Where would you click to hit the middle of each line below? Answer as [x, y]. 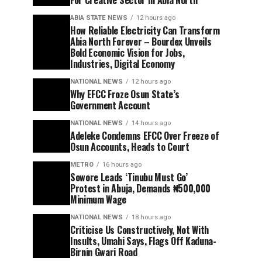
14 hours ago [151, 123]
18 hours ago [151, 217]
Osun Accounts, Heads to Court [130, 147]
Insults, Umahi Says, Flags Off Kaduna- [143, 241]
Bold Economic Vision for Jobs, [127, 53]
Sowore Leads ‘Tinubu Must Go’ [129, 177]
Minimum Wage [99, 199]
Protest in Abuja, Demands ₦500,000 [141, 188]
